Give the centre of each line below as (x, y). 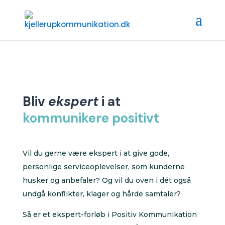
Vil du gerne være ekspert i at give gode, (96, 153)
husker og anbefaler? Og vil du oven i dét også (106, 180)
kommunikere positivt (91, 118)
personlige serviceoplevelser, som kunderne (103, 167)
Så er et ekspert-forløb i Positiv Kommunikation (109, 214)
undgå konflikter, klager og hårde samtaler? (101, 194)
